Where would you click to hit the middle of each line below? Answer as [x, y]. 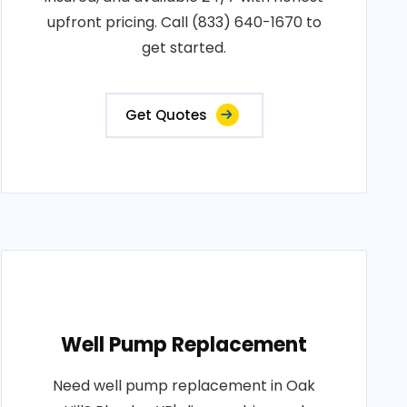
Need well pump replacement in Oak [184, 386]
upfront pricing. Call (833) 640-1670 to [184, 22]
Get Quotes [166, 115]
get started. [184, 48]
